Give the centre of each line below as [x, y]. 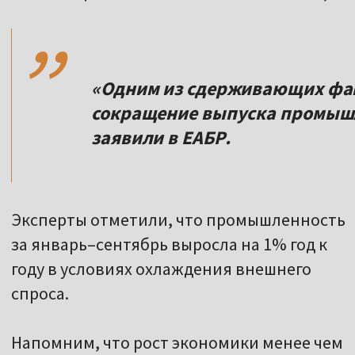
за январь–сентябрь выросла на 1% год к [169, 244]
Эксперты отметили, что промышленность [178, 220]
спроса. [40, 294]
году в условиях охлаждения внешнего [161, 269]
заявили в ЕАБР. [161, 138]
